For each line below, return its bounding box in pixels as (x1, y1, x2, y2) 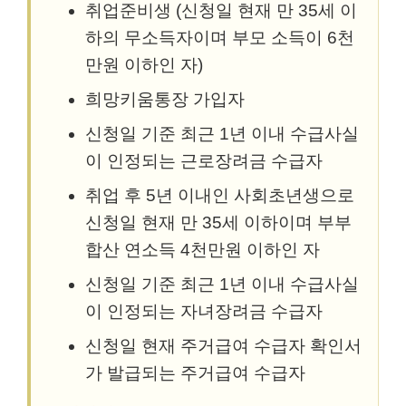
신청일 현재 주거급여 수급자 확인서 (85, 335, 362, 355)
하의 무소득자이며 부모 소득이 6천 (85, 27, 354, 47)
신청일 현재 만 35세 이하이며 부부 (85, 212, 352, 232)
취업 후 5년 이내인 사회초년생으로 (85, 185, 354, 205)
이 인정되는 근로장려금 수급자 (85, 150, 323, 170)
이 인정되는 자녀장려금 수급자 (85, 301, 323, 321)
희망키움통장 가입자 (85, 89, 245, 109)
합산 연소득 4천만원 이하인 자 (85, 239, 320, 259)
